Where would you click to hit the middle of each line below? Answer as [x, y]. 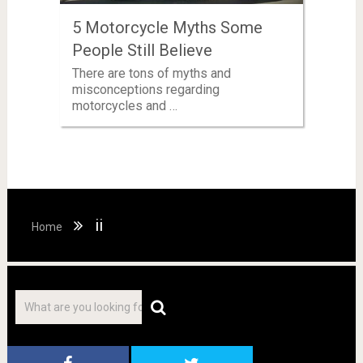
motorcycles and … [124, 105]
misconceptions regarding [145, 89]
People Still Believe [142, 50]
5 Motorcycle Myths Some [167, 27]
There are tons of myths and [151, 73]
